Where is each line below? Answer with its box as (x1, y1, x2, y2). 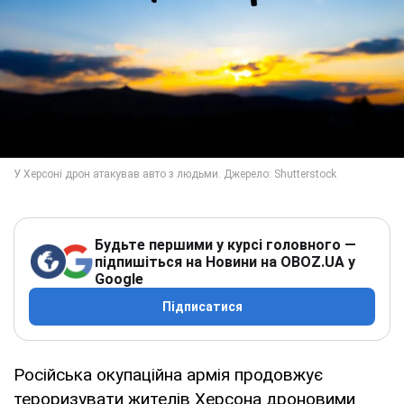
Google (95, 270, 143, 288)
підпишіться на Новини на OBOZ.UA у (95, 252, 355, 271)
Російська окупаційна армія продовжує (14, 363, 323, 385)
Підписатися (161, 298, 243, 314)
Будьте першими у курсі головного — (95, 235, 356, 253)
